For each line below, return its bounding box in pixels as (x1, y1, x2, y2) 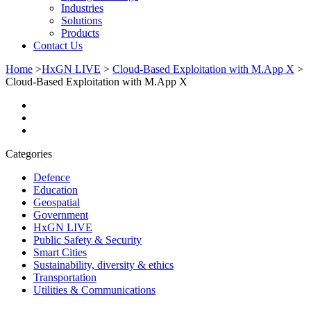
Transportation (33, 271, 96, 283)
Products (61, 26, 99, 39)
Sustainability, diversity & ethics (33, 258, 174, 271)
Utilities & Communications (33, 283, 155, 296)
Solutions (61, 14, 102, 26)
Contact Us (33, 39, 83, 51)
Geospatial (33, 196, 80, 208)
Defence (33, 171, 70, 183)
